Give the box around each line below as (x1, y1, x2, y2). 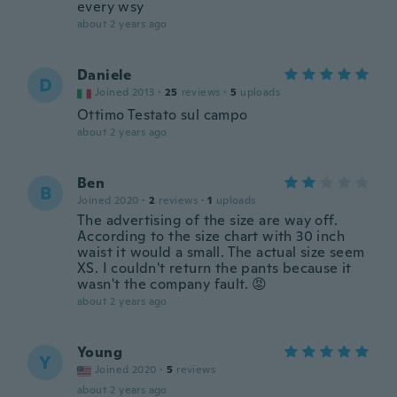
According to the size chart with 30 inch (77, 227, 345, 245)
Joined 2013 (95, 85, 155, 99)
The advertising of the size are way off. (77, 211, 338, 230)
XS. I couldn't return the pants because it (77, 259, 352, 277)
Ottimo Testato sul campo (77, 105, 248, 124)
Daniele (77, 66, 132, 84)
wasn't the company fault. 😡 (77, 275, 268, 293)
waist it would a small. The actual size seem (77, 243, 365, 261)
